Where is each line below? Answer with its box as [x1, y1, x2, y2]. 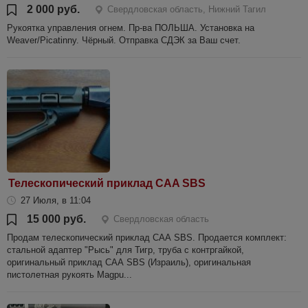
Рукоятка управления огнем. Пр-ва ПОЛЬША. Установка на [7, 23, 254, 33]
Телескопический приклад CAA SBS [8, 177, 206, 189]
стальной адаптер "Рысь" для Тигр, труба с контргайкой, [7, 245, 244, 255]
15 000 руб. [27, 213, 86, 225]
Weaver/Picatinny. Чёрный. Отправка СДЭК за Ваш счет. [7, 35, 241, 45]
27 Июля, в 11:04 [21, 195, 91, 206]
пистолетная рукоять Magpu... [7, 269, 132, 280]
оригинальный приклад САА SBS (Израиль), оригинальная [7, 257, 251, 267]
